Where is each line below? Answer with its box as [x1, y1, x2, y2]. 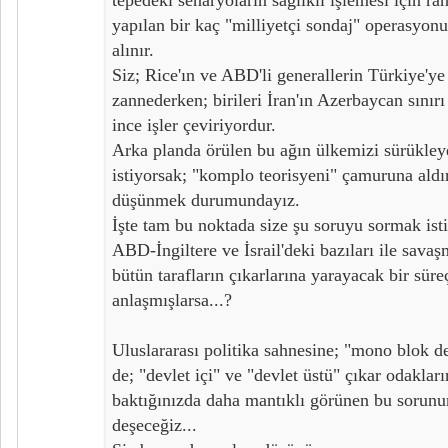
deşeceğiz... [112, 414, 197, 435]
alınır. [112, 39, 154, 60]
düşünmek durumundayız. [112, 189, 300, 210]
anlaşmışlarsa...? [112, 289, 232, 310]
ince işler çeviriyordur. [112, 114, 276, 135]
